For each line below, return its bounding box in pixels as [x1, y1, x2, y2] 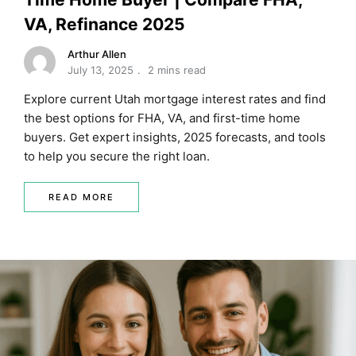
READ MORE [48, 192, 114, 203]
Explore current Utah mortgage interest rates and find [24, 91, 326, 107]
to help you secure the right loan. [24, 149, 210, 164]
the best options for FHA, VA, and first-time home [24, 110, 300, 126]
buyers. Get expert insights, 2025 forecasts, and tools [24, 130, 326, 145]
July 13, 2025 [68, 64, 133, 77]
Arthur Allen [68, 48, 126, 61]
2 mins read [148, 64, 206, 77]
